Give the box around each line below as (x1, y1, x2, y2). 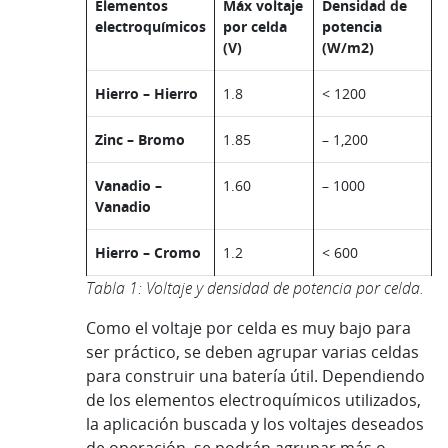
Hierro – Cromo (95, 243, 201, 263)
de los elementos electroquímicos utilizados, (86, 389, 421, 412)
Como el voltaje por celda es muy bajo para (86, 317, 411, 340)
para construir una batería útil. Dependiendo (86, 365, 425, 388)
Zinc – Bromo (95, 130, 185, 150)
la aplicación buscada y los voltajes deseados (86, 413, 424, 436)
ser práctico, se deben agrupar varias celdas (86, 341, 419, 364)
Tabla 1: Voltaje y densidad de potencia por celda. (86, 277, 424, 300)
